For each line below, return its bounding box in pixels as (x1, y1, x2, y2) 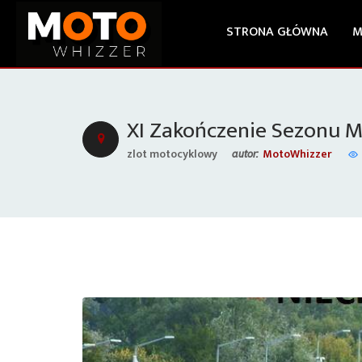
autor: (232, 146, 259, 161)
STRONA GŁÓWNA (226, 21, 328, 43)
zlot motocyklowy (127, 145, 217, 163)
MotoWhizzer (263, 145, 332, 163)
